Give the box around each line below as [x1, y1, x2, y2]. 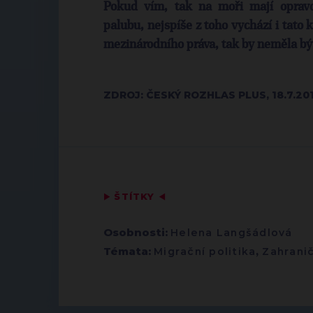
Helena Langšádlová [170, 226, 293, 239]
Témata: [103, 245, 151, 258]
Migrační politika [154, 245, 256, 258]
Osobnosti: [103, 226, 168, 239]
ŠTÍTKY [110, 191, 159, 202]
